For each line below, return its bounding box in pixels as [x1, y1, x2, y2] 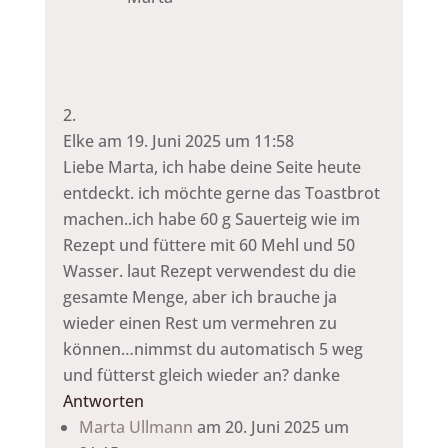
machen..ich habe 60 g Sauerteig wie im [62, 207, 360, 230]
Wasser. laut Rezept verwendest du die [62, 259, 356, 282]
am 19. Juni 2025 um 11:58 [97, 129, 294, 152]
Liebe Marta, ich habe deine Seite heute [62, 155, 361, 178]
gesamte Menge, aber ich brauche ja [62, 285, 337, 308]
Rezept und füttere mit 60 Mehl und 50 [62, 233, 355, 256]
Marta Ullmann [78, 415, 193, 438]
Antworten [62, 389, 144, 412]
